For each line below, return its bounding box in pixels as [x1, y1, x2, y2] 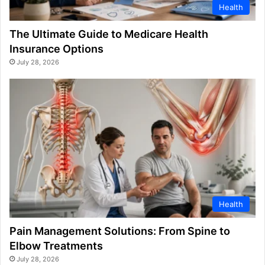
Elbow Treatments [9, 239, 103, 252]
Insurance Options [9, 43, 104, 56]
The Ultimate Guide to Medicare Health [9, 28, 208, 41]
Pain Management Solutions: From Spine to [9, 224, 230, 237]
